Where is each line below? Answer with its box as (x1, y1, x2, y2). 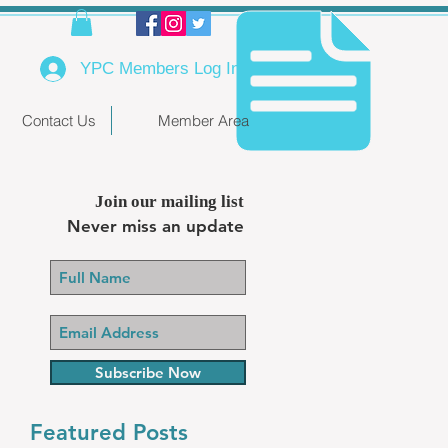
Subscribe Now (95, 363, 201, 383)
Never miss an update (67, 216, 244, 237)
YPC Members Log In (80, 59, 240, 79)
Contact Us (22, 111, 96, 131)
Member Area (158, 111, 249, 131)
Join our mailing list (95, 192, 244, 212)
